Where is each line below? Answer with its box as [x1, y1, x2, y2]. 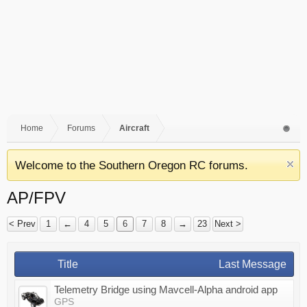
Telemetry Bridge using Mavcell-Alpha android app [54, 284, 278, 295]
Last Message [219, 258, 286, 270]
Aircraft [119, 123, 149, 133]
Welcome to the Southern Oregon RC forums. [15, 158, 248, 172]
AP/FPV [7, 188, 66, 207]
